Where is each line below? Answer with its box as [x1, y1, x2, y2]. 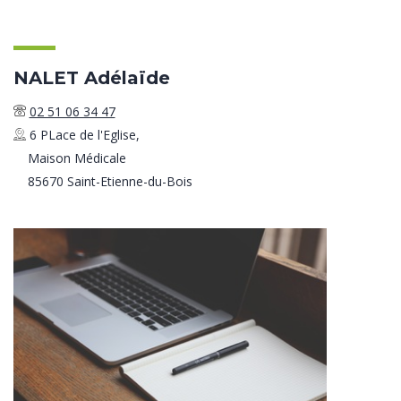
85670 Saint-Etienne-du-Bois [27, 173, 192, 190]
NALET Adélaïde [13, 67, 170, 89]
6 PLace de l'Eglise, [29, 126, 140, 143]
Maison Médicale [27, 149, 126, 166]
